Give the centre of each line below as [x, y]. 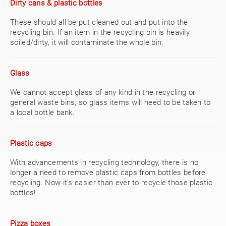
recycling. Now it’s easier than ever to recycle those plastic [111, 183]
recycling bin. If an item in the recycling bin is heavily [100, 32]
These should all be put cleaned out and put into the [99, 22]
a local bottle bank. [43, 112]
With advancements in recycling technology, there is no [104, 162]
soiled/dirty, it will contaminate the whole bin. [87, 42]
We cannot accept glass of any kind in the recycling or [103, 92]
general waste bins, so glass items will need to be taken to [110, 102]
